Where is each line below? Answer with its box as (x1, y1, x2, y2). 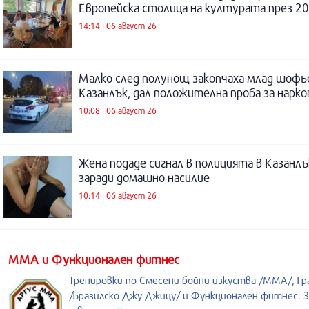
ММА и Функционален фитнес (8, 252, 180, 267)
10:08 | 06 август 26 (79, 104, 157, 116)
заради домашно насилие (79, 170, 210, 185)
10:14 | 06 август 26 (79, 189, 157, 201)
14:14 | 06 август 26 (79, 19, 157, 31)
